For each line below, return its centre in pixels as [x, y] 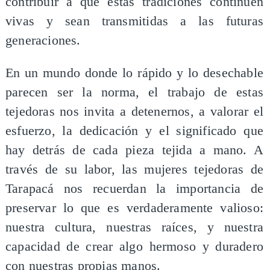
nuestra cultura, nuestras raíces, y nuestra [134, 227]
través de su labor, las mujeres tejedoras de [134, 169]
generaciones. [43, 41]
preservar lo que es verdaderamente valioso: [134, 208]
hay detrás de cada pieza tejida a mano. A [134, 150]
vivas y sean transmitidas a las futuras [134, 21]
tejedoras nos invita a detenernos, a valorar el [134, 111]
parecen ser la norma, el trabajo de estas [134, 92]
